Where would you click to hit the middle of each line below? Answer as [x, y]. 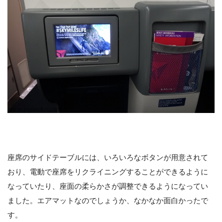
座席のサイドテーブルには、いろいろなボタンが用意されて [108, 157]
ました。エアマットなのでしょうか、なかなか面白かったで [108, 200]
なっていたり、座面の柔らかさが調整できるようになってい [108, 186]
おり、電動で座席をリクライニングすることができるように [108, 171]
